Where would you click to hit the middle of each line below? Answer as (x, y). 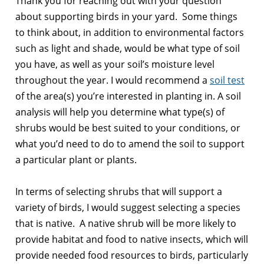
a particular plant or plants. (76, 159)
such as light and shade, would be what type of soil (128, 48)
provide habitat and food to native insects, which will (132, 239)
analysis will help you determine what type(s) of (120, 112)
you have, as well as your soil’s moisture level (115, 64)
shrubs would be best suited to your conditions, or (128, 128)
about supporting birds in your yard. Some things (126, 16)
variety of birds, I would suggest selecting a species (128, 207)
